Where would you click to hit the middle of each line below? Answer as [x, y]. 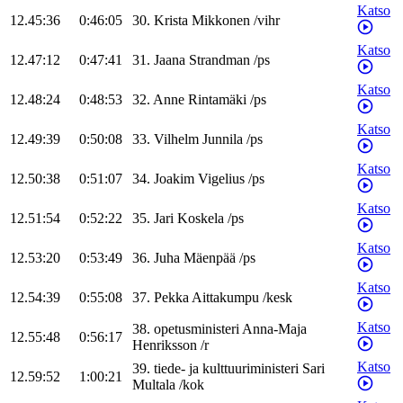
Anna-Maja [274, 329]
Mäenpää [210, 258]
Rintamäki [217, 100]
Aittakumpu [225, 298]
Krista [171, 21]
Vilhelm [176, 139]
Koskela [201, 219]
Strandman [219, 60]
